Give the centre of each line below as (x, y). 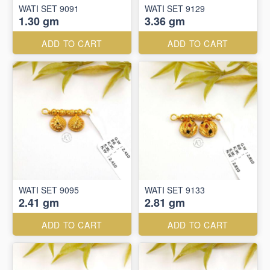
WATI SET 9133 (175, 190)
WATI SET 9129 (175, 8)
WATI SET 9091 (49, 8)
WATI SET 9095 (49, 190)
